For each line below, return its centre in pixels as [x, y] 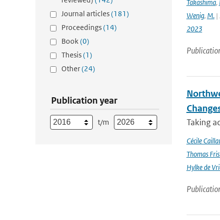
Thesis [72, 55]
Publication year [84, 100]
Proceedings [82, 27]
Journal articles [86, 14]
